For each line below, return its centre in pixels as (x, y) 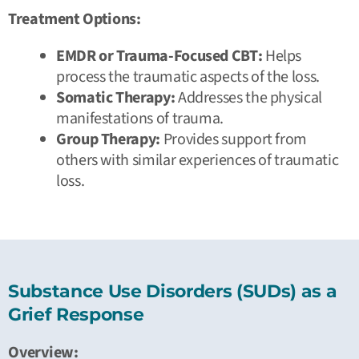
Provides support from (234, 139)
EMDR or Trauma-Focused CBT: (159, 56)
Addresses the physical (248, 97)
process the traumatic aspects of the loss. (188, 77)
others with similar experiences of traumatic (198, 160)
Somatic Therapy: (116, 97)
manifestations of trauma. (140, 118)
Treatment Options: (75, 19)
